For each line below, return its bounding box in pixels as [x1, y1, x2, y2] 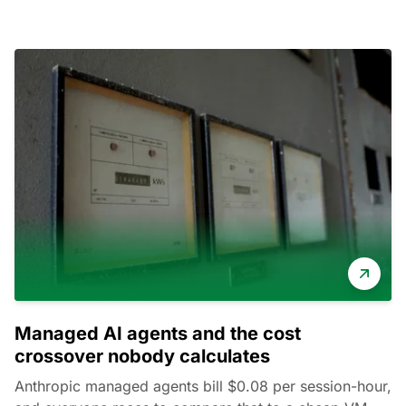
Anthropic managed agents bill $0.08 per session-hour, [14, 377, 391, 395]
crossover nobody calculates [14, 345, 270, 367]
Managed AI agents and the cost [14, 323, 301, 344]
